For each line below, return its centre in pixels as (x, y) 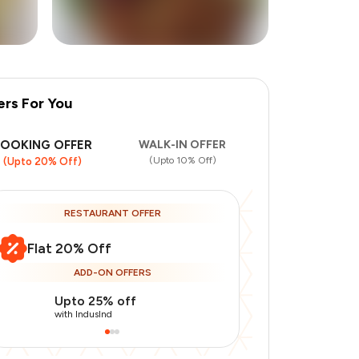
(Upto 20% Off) (42, 161)
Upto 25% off (95, 301)
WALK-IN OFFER (182, 145)
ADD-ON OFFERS (112, 272)
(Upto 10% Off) (182, 160)
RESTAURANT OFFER (112, 213)
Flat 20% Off (69, 248)
